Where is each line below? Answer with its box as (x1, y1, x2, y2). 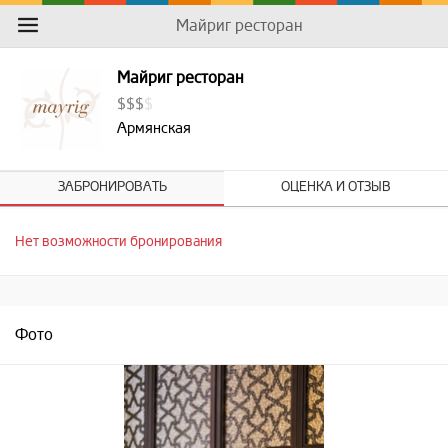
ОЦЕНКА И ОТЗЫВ (281, 179, 391, 196)
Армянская (116, 119, 191, 138)
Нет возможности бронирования (15, 233, 222, 251)
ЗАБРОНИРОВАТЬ (57, 179, 167, 196)
